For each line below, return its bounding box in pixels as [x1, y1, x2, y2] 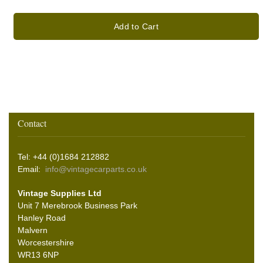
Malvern [18, 225, 48, 235]
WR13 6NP [18, 250, 59, 260]
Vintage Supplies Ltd [18, 188, 102, 198]
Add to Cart [114, 22, 159, 32]
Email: [18, 164, 45, 174]
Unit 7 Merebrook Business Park [18, 201, 137, 211]
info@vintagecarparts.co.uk [45, 164, 147, 174]
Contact [18, 117, 46, 130]
